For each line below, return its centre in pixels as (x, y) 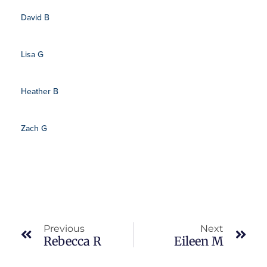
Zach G (34, 128)
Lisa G (32, 54)
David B (35, 17)
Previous (64, 229)
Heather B (40, 91)
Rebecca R (72, 241)
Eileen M (199, 241)
